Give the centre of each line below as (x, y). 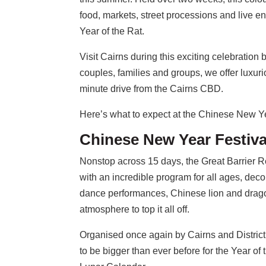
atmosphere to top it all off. (135, 210)
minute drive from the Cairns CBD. (152, 89)
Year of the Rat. (112, 31)
